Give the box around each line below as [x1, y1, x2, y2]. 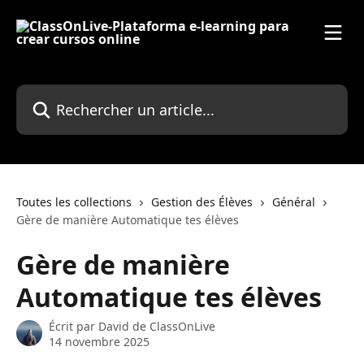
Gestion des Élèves [151, 194, 253, 210]
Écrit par [49, 318, 98, 334]
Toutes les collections [16, 194, 132, 210]
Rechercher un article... [15, 84, 157, 102]
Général [272, 194, 315, 210]
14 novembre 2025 [49, 334, 149, 349]
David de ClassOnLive [98, 318, 215, 334]
